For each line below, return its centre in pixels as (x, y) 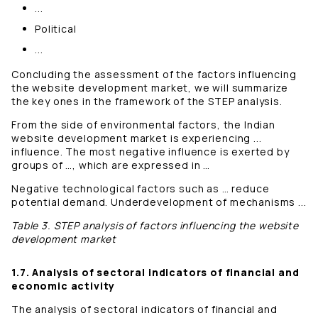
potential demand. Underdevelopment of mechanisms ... (159, 202)
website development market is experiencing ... (137, 138)
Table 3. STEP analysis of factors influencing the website (155, 226)
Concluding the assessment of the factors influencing (154, 75)
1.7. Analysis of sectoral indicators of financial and (155, 273)
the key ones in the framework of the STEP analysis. (147, 102)
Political (56, 29)
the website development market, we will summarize (150, 88)
